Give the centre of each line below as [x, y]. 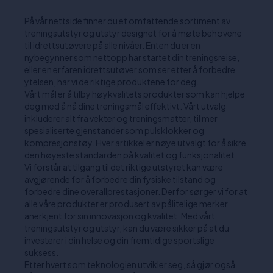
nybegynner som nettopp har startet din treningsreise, [132, 57]
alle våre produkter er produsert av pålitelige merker [126, 204]
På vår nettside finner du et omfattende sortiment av [127, 21]
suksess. [41, 252]
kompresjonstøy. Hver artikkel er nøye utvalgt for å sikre [135, 143]
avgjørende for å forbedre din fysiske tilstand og [120, 179]
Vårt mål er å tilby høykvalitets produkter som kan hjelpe [135, 94]
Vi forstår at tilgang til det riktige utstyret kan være [124, 167]
